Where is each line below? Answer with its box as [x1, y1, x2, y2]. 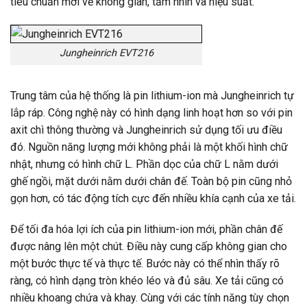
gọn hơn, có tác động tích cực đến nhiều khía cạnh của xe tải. [10, 191, 296, 205]
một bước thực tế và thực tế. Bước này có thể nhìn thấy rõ [10, 257, 280, 271]
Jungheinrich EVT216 [59, 47, 153, 59]
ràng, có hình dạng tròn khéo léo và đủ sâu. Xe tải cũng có [10, 274, 284, 288]
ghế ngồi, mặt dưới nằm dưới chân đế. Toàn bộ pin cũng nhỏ [10, 174, 292, 188]
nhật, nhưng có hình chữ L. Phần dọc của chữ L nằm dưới [10, 157, 278, 171]
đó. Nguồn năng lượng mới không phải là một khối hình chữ [10, 140, 288, 153]
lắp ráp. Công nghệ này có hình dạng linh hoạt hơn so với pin [10, 106, 293, 119]
